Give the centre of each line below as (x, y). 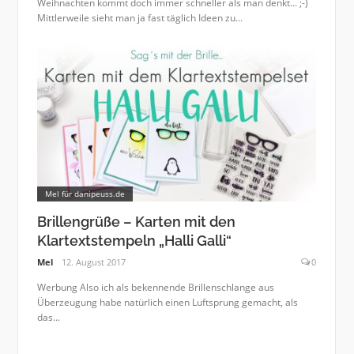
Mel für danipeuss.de (85, 193)
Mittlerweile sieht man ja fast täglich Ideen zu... (139, 18)
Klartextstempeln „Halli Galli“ (134, 240)
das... (48, 318)
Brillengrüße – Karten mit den (136, 221)
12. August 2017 (94, 262)
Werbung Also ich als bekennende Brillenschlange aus (155, 288)
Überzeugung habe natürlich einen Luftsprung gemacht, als (167, 303)
